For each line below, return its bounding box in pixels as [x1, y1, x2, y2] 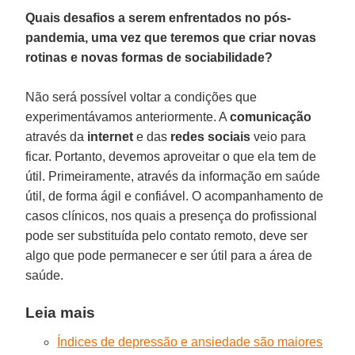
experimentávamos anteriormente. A [25, 109, 231, 124]
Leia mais [25, 303, 96, 321]
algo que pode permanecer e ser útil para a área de [25, 248, 313, 262]
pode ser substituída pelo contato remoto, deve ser [25, 228, 308, 242]
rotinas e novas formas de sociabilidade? [25, 50, 273, 64]
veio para [250, 129, 307, 143]
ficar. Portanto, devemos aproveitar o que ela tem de [25, 149, 317, 163]
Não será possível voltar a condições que [25, 90, 258, 104]
